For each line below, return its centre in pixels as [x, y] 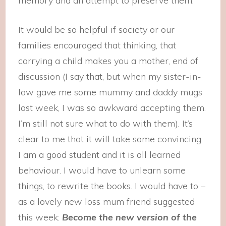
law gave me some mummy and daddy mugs [110, 92]
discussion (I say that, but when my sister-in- [110, 76]
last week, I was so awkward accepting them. [112, 108]
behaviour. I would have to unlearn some [102, 170]
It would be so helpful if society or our [97, 30]
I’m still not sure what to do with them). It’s [106, 123]
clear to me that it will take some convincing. [111, 139]
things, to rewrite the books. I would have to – [112, 186]
